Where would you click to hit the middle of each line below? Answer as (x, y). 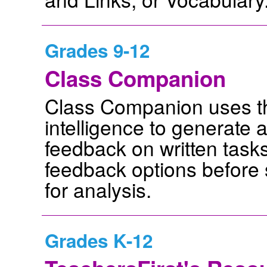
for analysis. (98, 189)
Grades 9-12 (97, 50)
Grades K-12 (99, 240)
